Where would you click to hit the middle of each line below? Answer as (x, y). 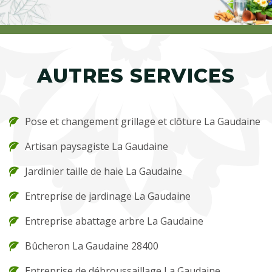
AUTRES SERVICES (136, 75)
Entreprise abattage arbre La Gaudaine (114, 221)
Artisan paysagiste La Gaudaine (97, 146)
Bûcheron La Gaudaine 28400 (92, 246)
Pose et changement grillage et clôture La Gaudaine (143, 121)
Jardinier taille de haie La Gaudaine (104, 171)
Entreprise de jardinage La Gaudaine (108, 196)
